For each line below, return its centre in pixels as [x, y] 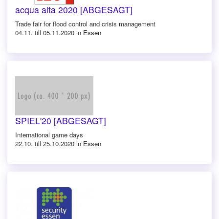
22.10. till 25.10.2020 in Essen [58, 143]
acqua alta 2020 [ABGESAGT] [74, 9]
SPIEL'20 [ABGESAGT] [61, 120]
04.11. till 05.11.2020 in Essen [58, 32]
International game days [49, 134]
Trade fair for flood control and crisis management [85, 23]
